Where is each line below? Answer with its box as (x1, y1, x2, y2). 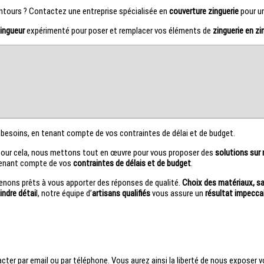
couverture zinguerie (169, 5, 240, 16)
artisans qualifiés (91, 187, 150, 199)
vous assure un (150, 187, 205, 199)
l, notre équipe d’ (35, 187, 92, 199)
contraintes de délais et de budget (72, 157, 191, 169)
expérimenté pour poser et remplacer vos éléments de (24, 25, 211, 36)
